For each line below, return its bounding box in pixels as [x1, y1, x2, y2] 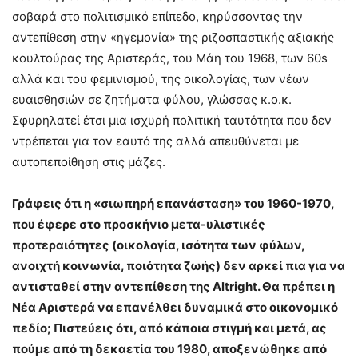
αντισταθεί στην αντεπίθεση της [12, 279, 213, 295]
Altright [213, 279, 257, 295]
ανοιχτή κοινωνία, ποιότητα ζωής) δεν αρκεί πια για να [12, 258, 345, 274]
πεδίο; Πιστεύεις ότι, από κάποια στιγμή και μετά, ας [12, 320, 327, 336]
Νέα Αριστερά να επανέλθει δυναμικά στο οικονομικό [12, 300, 338, 316]
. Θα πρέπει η [257, 279, 335, 295]
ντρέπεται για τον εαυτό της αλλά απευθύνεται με [12, 133, 299, 149]
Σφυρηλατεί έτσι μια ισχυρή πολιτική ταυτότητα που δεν [12, 113, 332, 129]
